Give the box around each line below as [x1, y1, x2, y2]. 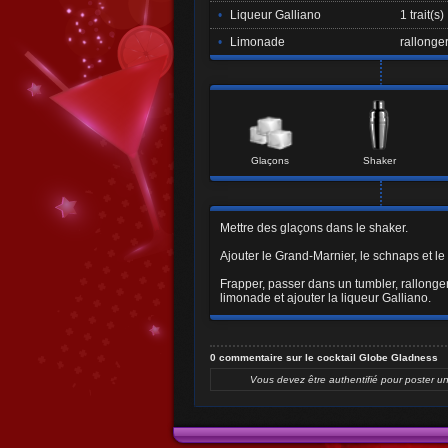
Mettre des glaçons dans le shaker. [220, 221, 408, 235]
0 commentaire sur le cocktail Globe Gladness [210, 352, 438, 363]
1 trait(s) [400, 8, 444, 22]
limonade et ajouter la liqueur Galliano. [220, 291, 431, 305]
